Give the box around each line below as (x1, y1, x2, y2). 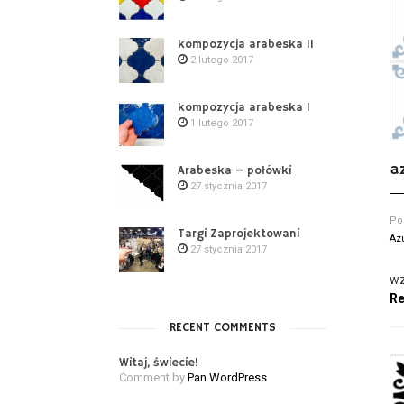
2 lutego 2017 (190, 54, 253, 66)
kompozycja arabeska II (178, 37, 314, 52)
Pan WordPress (188, 371, 267, 384)
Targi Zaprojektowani (178, 226, 299, 242)
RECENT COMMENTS (170, 320, 276, 335)
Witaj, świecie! (119, 355, 198, 371)
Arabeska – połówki (178, 163, 291, 179)
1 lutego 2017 (190, 117, 253, 129)
